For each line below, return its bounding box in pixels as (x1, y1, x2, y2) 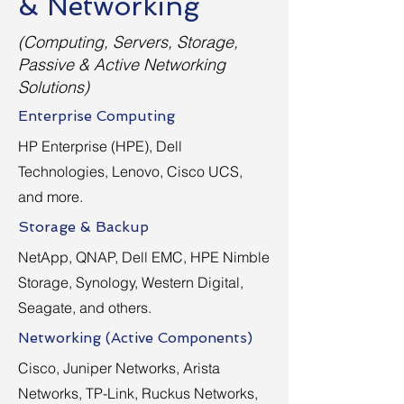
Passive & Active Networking (18, 54, 225, 75)
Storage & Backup (18, 218, 149, 235)
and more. (18, 188, 83, 206)
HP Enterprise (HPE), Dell (18, 137, 182, 155)
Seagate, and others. (18, 298, 151, 317)
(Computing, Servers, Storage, (18, 32, 238, 52)
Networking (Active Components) (18, 329, 252, 346)
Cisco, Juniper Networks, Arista (18, 359, 220, 377)
